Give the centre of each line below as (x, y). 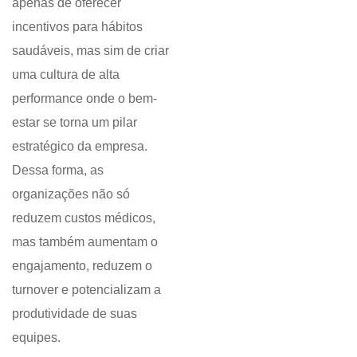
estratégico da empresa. (80, 146)
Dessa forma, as (58, 170)
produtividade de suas (75, 313)
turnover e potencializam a (86, 289)
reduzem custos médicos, (84, 218)
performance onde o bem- (84, 98)
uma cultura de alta (66, 74)
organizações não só (71, 194)
